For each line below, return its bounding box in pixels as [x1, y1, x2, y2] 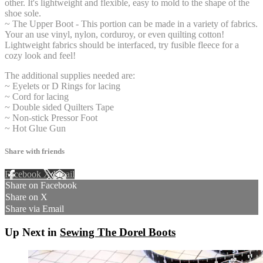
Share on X [5, 192, 48, 203]
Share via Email [5, 204, 64, 214]
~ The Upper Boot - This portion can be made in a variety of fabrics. [5, 18, 258, 29]
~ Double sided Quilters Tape [5, 102, 114, 112]
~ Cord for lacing [5, 91, 69, 102]
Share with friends [5, 147, 65, 156]
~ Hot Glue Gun [5, 123, 66, 133]
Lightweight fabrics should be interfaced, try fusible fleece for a [5, 39, 239, 50]
